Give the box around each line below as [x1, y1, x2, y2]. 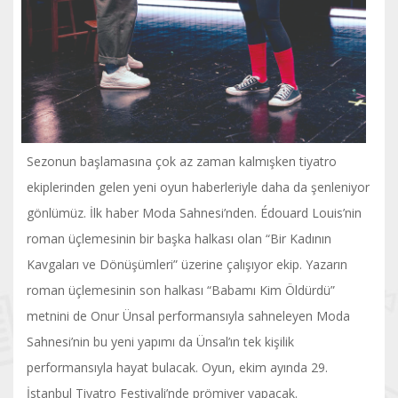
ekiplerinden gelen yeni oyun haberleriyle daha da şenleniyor [27, 178, 370, 195]
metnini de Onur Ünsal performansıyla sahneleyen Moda [27, 306, 350, 324]
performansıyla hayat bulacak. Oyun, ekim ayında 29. [27, 358, 328, 376]
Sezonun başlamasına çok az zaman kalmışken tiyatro [27, 152, 337, 170]
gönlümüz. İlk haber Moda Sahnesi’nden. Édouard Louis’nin [27, 203, 362, 221]
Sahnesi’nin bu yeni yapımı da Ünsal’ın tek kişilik [27, 332, 294, 350]
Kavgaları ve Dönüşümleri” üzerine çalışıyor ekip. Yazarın [27, 255, 347, 273]
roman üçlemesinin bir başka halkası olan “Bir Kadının [27, 229, 331, 247]
